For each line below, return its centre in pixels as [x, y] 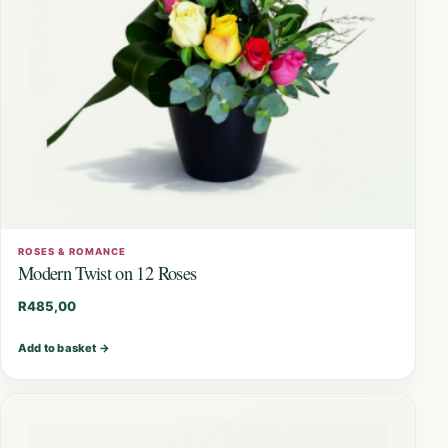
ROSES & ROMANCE [72, 251]
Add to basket [57, 348]
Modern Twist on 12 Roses [107, 273]
